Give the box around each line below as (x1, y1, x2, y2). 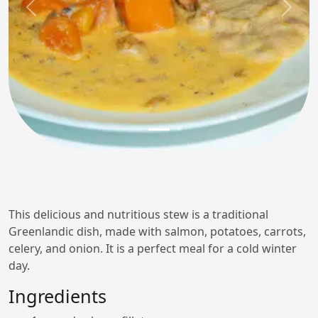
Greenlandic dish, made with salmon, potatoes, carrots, (9, 224, 306, 239)
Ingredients (9, 284, 106, 308)
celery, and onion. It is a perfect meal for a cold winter (9, 241, 297, 256)
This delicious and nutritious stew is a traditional (9, 207, 268, 222)
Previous (30, 6, 77, 23)
